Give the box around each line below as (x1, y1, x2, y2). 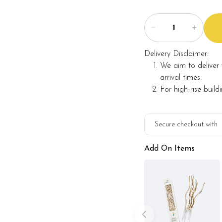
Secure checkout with (154, 120, 218, 128)
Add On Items (144, 145, 195, 153)
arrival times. (160, 74, 202, 82)
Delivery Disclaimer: (144, 50, 209, 58)
